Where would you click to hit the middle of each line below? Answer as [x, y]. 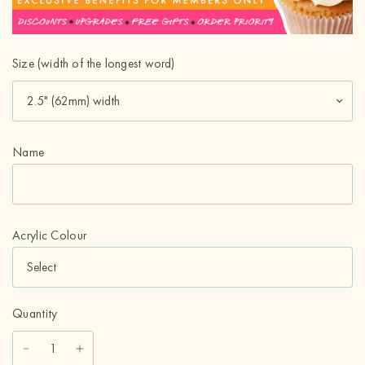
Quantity [35, 314]
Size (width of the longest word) [94, 64]
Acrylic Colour [50, 236]
